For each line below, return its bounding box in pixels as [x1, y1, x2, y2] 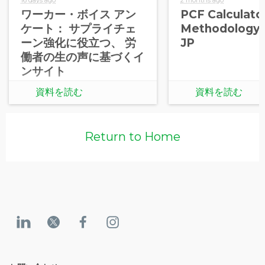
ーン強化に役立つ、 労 [21, 35, 136, 50]
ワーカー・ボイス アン [21, 7, 136, 21]
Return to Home [85, 130, 180, 144]
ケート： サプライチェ [21, 21, 136, 35]
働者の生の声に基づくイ [21, 50, 144, 64]
